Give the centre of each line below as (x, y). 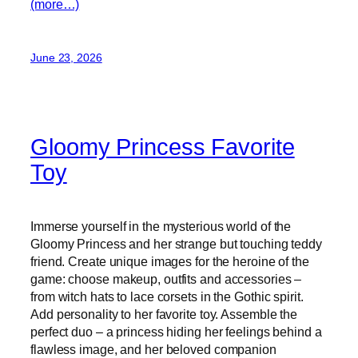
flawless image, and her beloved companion (153, 349)
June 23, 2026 (66, 57)
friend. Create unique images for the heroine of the (170, 261)
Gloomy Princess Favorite (163, 147)
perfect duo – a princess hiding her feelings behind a (176, 332)
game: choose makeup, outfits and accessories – (166, 279)
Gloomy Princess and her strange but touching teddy (176, 244)
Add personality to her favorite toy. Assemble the (164, 314)
